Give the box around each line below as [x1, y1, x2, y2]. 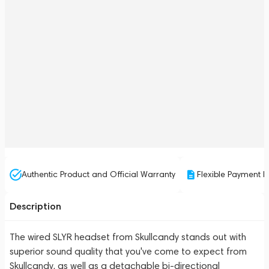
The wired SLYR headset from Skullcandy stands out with [10, 231, 246, 243]
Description [10, 201, 61, 212]
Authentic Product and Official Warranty [22, 169, 175, 180]
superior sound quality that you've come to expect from [10, 246, 247, 257]
